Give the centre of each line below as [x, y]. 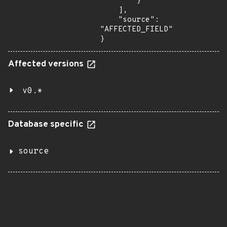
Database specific [47, 125]
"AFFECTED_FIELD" [136, 30]
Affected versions [47, 64]
